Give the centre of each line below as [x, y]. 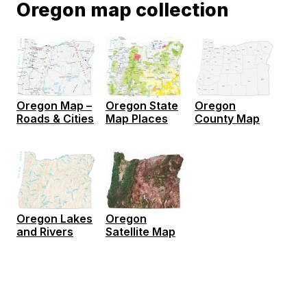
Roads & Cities [55, 119]
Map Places [137, 119]
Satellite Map [140, 232]
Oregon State [142, 106]
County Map [227, 119]
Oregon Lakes [54, 218]
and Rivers [45, 231]
